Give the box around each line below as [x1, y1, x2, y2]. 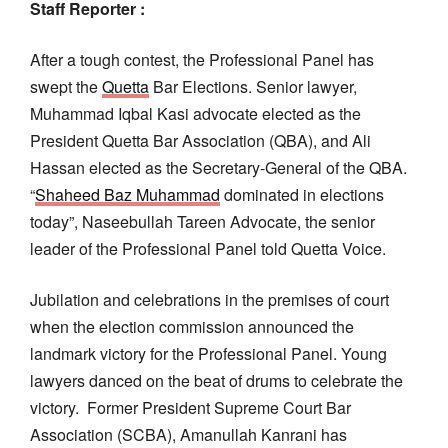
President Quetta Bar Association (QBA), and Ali [30, 128, 371, 152]
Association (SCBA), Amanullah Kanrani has [30, 422, 347, 446]
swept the [30, 74, 102, 98]
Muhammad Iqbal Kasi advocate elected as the [30, 101, 361, 125]
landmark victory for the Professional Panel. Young [30, 341, 387, 365]
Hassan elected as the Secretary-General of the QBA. [30, 155, 407, 179]
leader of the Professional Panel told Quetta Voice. [30, 236, 386, 260]
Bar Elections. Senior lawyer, [149, 74, 357, 98]
